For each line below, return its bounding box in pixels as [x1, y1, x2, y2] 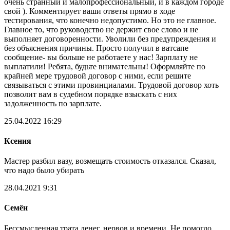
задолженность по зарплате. [4, 99, 102, 108]
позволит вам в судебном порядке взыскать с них [4, 89, 177, 99]
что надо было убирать [4, 166, 84, 175]
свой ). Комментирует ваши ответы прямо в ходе [4, 6, 175, 15]
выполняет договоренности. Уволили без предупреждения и [4, 34, 216, 43]
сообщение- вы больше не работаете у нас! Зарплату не [4, 52, 198, 62]
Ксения [4, 136, 31, 145]
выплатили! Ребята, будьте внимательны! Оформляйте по [4, 62, 205, 71]
